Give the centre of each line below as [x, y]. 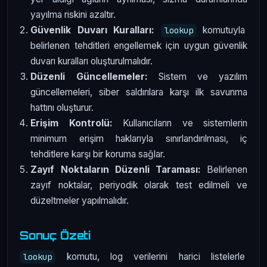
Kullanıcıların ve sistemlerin [180, 123]
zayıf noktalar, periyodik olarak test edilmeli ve [139, 185]
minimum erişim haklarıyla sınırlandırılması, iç [139, 139]
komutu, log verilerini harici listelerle [151, 257]
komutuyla [222, 30]
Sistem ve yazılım [198, 77]
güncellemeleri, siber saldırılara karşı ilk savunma [139, 92]
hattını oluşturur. [62, 108]
